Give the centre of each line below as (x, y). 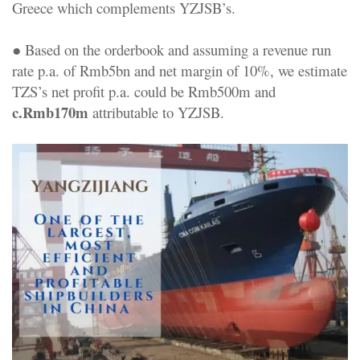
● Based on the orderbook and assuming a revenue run (172, 49)
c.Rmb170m (50, 112)
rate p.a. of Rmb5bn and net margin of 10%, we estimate (180, 70)
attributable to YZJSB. (156, 112)
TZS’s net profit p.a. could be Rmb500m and (144, 91)
